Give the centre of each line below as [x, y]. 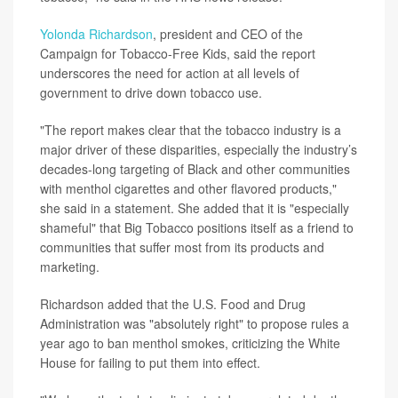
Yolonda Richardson [96, 34]
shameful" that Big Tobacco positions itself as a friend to [197, 227]
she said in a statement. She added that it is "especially [195, 208]
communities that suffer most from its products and [182, 247]
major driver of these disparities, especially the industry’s [199, 149]
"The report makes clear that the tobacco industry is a [191, 130]
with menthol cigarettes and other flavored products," [188, 188]
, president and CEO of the [228, 34]
